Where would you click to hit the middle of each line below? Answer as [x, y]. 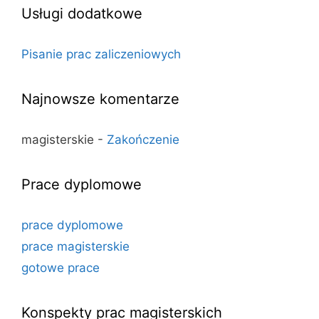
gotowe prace [61, 267]
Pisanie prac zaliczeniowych [101, 54]
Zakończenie [143, 139]
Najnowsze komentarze [100, 99]
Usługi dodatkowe [82, 13]
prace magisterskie [75, 246]
